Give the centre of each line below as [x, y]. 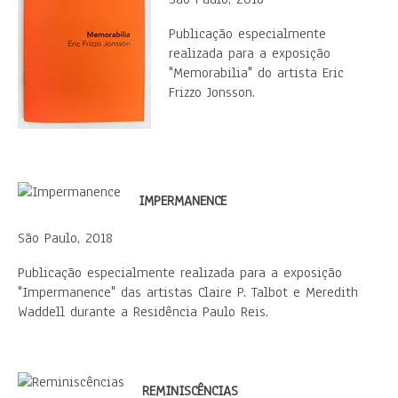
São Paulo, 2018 [65, 238]
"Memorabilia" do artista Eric [256, 73]
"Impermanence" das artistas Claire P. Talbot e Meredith [188, 292]
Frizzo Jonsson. [212, 92]
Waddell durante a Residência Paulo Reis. [143, 312]
